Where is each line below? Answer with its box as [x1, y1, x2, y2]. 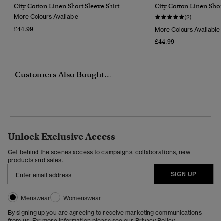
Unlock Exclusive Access [8, 130, 115, 142]
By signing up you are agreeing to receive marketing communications [8, 208, 202, 216]
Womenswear [63, 194, 102, 202]
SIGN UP [170, 170, 197, 178]
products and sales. [8, 156, 63, 164]
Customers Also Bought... [15, 69, 111, 80]
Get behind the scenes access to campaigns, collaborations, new [8, 148, 190, 156]
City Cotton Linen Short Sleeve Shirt [14, 1, 119, 10]
